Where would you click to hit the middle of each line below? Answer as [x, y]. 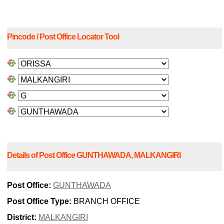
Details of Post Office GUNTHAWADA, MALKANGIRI [94, 155]
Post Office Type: [39, 201]
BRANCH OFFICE [106, 201]
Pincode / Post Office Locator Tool [63, 37]
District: [22, 217]
